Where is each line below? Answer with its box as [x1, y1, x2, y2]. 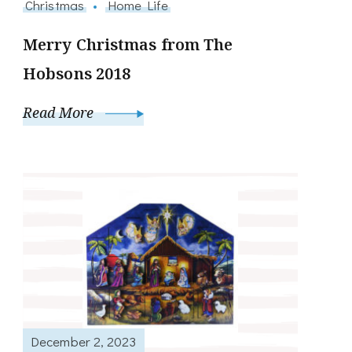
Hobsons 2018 [23, 62, 131, 84]
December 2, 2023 [31, 332, 137, 350]
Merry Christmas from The [23, 33, 233, 55]
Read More [23, 102, 97, 122]
